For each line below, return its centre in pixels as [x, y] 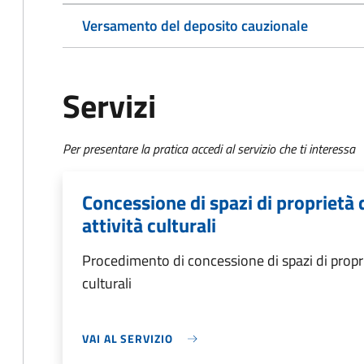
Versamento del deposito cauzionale [195, 26]
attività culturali [149, 225]
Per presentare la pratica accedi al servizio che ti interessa [209, 149]
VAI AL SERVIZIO [128, 338]
